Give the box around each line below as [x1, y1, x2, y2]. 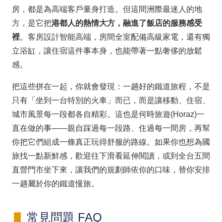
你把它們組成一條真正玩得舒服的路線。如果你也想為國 [12, 137, 210, 146]
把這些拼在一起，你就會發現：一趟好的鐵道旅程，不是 [12, 82, 210, 91]
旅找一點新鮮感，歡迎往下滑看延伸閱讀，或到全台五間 [12, 151, 210, 160]
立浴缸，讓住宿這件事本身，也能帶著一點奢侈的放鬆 [12, 46, 202, 55]
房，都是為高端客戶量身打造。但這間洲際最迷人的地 [12, 4, 202, 13]
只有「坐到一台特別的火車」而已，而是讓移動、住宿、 [12, 96, 210, 105]
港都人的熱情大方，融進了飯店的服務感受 [52, 18, 202, 27]
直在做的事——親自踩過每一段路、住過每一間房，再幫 [12, 123, 210, 132]
